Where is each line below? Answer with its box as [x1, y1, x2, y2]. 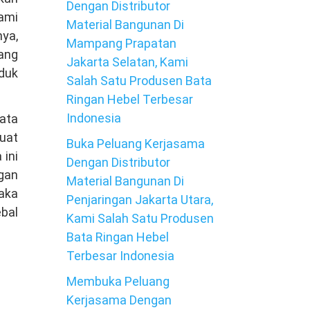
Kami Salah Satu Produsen [66, 211, 214, 226]
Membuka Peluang [66, 274, 170, 289]
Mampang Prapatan [66, 36, 176, 51]
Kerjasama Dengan [66, 293, 172, 307]
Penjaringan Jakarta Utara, [66, 192, 213, 207]
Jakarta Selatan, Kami [66, 55, 188, 69]
